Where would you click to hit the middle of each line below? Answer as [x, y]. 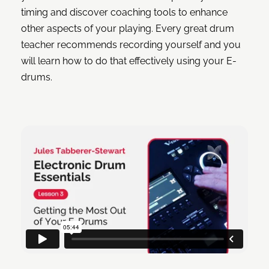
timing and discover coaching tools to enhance [124, 13]
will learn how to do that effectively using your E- [129, 61]
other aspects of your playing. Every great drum [128, 29]
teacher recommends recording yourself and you [131, 45]
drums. [37, 77]
